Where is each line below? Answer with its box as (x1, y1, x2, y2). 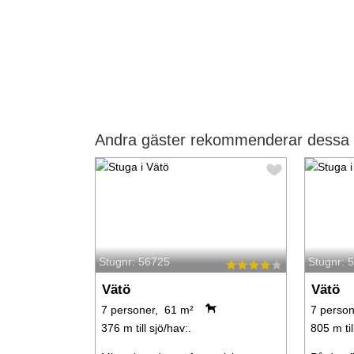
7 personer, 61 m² (100, 303, 194, 317)
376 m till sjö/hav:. (100, 322, 191, 335)
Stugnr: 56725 (98, 255, 170, 268)
